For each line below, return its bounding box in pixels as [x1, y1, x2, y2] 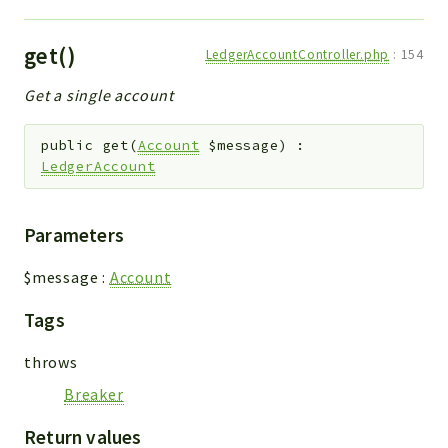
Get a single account [24, 84, 174, 105]
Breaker [64, 383, 124, 404]
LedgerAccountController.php [205, 45, 390, 63]
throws [24, 351, 78, 372]
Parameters [24, 222, 124, 247]
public [41, 137, 94, 155]
